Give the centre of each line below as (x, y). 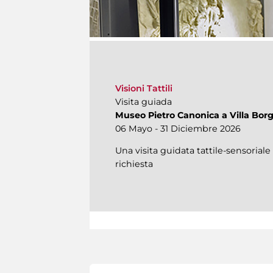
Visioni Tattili (144, 89)
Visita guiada (144, 102)
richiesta (134, 164)
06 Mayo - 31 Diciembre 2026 (178, 129)
